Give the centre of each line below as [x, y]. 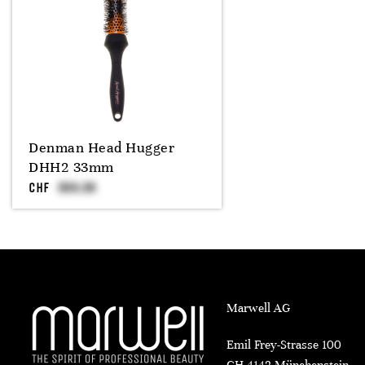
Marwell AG [258, 308]
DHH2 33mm [71, 167]
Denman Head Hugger [101, 147]
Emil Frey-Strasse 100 [284, 345]
